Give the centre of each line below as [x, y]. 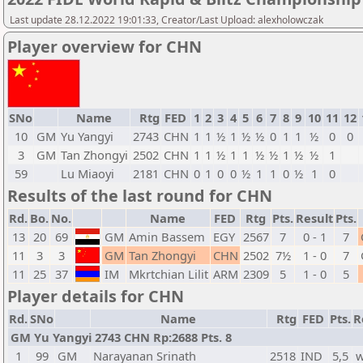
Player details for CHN [96, 296]
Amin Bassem [167, 237]
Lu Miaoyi [88, 173]
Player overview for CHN [105, 47]
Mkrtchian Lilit [169, 274]
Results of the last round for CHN [140, 196]
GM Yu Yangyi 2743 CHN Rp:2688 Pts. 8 [121, 337]
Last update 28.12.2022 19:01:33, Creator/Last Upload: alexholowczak [167, 20]
